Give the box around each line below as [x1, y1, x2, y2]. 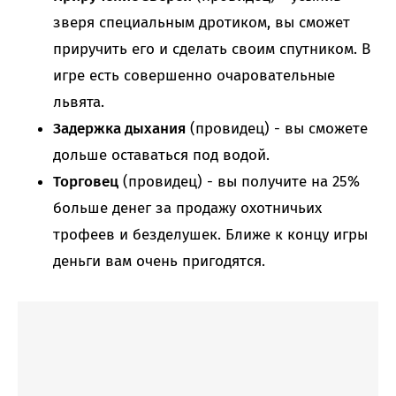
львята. [53, 93, 104, 112]
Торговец [53, 172, 118, 192]
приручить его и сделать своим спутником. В [53, 40, 370, 59]
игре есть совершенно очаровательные [53, 66, 335, 86]
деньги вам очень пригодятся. [53, 252, 265, 271]
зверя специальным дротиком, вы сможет [53, 13, 350, 33]
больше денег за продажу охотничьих [53, 199, 322, 218]
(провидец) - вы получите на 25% [118, 172, 360, 192]
